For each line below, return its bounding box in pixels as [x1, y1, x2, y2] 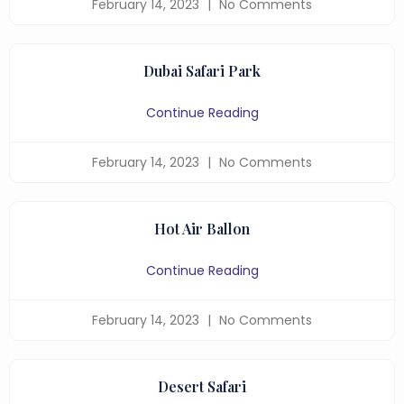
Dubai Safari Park [143, 61, 261, 80]
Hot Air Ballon [154, 219, 250, 238]
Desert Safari [158, 377, 246, 396]
